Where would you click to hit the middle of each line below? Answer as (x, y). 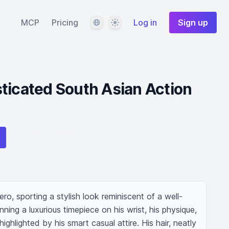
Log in (145, 22)
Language (108, 22)
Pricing (65, 22)
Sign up (193, 22)
